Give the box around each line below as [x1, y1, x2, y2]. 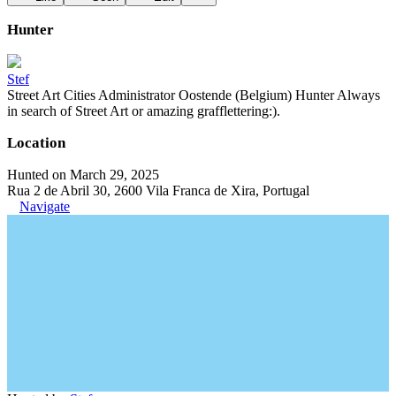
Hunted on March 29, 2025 [7, 167, 159, 182]
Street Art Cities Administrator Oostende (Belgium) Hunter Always [7, 88, 380, 103]
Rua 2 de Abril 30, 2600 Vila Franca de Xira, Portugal [7, 183, 309, 198]
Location [7, 134, 65, 151]
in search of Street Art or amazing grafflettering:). [7, 103, 280, 118]
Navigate [19, 199, 70, 214]
